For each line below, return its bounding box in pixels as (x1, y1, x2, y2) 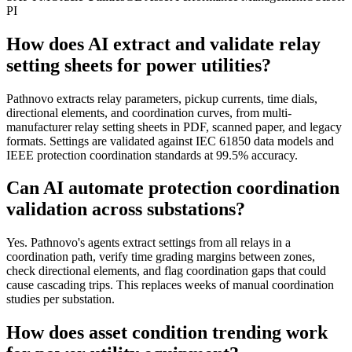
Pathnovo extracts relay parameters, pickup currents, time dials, (6, 91, 317, 105)
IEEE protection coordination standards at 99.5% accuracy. (6, 148, 298, 162)
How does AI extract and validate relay (6, 33, 321, 54)
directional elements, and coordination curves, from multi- (6, 105, 291, 119)
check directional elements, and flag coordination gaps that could (6, 264, 326, 278)
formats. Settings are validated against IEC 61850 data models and (6, 134, 334, 148)
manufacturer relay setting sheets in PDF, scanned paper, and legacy (6, 119, 342, 134)
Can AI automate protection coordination (6, 178, 339, 199)
